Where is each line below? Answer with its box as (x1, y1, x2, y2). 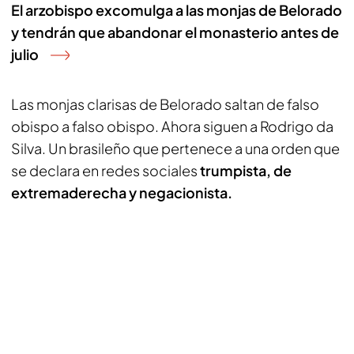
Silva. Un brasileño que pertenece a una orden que (11, 139, 340, 157)
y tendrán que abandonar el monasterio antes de (11, 23, 339, 41)
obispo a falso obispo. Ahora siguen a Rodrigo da (11, 117, 333, 135)
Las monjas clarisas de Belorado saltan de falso (11, 95, 319, 113)
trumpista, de (198, 161, 292, 179)
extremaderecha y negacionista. (11, 183, 232, 201)
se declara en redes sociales (11, 161, 198, 179)
